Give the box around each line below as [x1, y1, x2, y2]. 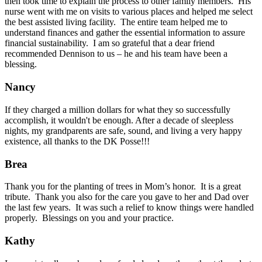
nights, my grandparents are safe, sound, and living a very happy [5, 125, 242, 136]
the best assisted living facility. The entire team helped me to [5, 17, 227, 27]
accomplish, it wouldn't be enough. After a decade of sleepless [5, 115, 233, 125]
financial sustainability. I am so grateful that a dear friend [5, 38, 215, 49]
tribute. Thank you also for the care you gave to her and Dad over [5, 192, 249, 202]
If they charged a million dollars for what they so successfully [5, 104, 230, 115]
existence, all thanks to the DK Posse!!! [5, 136, 150, 146]
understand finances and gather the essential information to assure [5, 27, 245, 38]
